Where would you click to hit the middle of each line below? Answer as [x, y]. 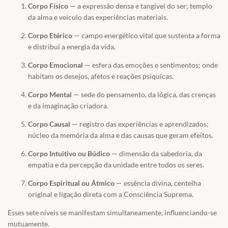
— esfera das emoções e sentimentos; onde [150, 65]
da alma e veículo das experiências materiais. [98, 17]
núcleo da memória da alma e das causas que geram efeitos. [121, 135]
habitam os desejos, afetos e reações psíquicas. [101, 76]
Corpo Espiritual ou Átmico [71, 183]
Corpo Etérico [50, 36]
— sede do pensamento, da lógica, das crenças [144, 95]
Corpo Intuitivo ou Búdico [69, 154]
